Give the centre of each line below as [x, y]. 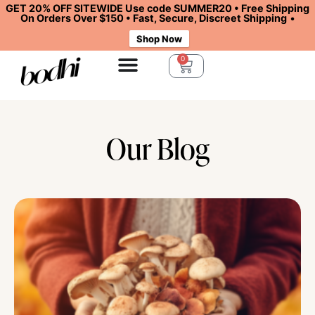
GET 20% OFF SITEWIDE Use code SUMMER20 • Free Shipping [157, 8]
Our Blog [157, 149]
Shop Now [159, 39]
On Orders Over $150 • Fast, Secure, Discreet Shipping [153, 18]
